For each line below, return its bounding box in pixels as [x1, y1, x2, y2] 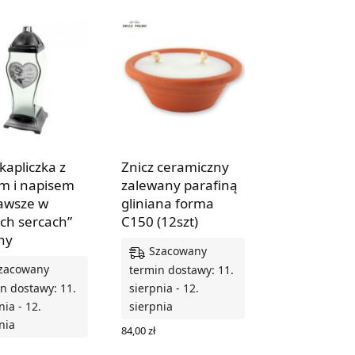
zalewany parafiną [120, 176, 238, 195]
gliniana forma [120, 194, 214, 213]
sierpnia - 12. [128, 280, 199, 296]
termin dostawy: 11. [128, 261, 234, 277]
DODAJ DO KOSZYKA [120, 336, 224, 351]
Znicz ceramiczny [120, 158, 229, 177]
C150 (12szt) [120, 212, 198, 231]
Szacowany [148, 243, 207, 259]
